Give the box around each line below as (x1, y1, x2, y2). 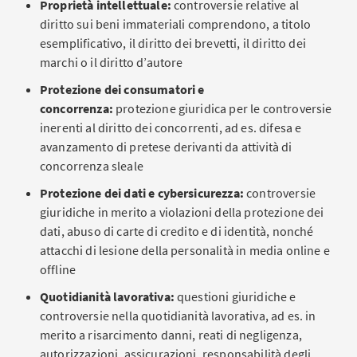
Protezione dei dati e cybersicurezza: (40, 185, 244, 201)
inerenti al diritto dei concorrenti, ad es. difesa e (40, 120, 302, 135)
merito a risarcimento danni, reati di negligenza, (40, 327, 302, 343)
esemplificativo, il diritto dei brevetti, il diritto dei (40, 35, 306, 51)
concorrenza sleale (40, 158, 143, 174)
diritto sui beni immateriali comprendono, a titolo (40, 16, 312, 32)
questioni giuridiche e (177, 288, 296, 304)
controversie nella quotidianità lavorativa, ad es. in (40, 308, 316, 324)
